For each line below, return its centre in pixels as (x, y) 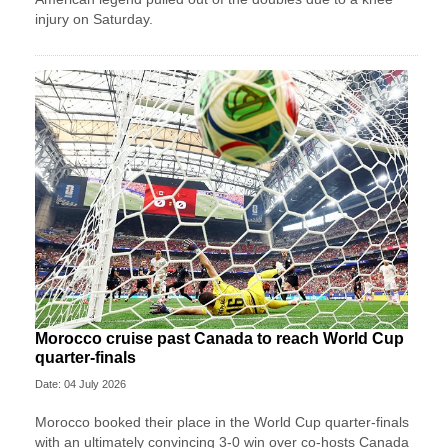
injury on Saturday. (94, 18)
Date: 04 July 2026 (80, 384)
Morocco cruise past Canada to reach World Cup (219, 339)
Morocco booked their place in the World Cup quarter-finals (222, 422)
